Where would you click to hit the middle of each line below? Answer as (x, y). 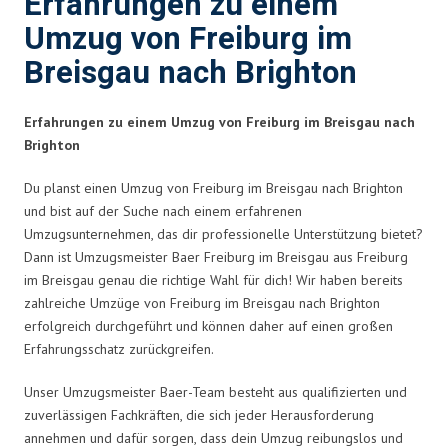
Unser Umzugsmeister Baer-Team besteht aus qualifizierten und (215, 391)
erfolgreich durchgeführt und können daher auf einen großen (208, 325)
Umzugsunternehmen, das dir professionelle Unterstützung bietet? (223, 233)
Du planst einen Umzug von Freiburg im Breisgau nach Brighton (213, 187)
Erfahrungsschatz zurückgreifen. (119, 348)
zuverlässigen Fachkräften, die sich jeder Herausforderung (199, 414)
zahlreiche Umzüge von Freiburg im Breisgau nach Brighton (202, 302)
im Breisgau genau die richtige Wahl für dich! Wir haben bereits (213, 279)
